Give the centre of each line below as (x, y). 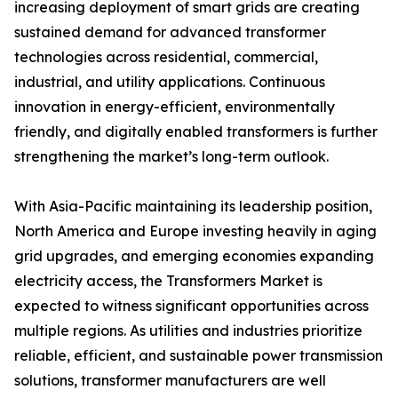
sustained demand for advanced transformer (170, 32)
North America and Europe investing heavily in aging (195, 231)
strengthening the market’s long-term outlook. (171, 157)
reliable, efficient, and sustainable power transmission (199, 356)
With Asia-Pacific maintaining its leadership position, (193, 207)
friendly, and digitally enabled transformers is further (196, 132)
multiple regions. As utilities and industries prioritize (188, 331)
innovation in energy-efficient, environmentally (175, 107)
